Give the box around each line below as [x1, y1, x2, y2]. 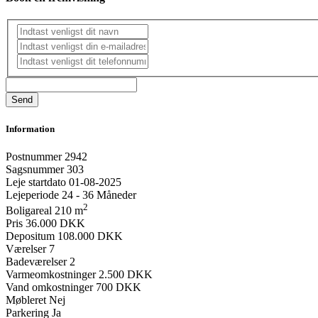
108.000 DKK [57, 230, 123, 243]
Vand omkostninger [6, 281, 93, 294]
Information [6, 123, 55, 134]
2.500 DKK [99, 268, 153, 281]
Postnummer [6, 150, 62, 163]
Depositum [6, 230, 55, 243]
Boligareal [6, 204, 52, 217]
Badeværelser [6, 256, 67, 268]
